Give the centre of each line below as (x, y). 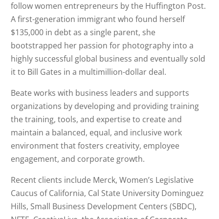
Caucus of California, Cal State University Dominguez (108, 193)
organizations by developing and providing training (105, 106)
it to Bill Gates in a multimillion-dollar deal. (89, 72)
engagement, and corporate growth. (78, 159)
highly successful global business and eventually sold (108, 59)
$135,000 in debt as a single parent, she (83, 32)
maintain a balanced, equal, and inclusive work (97, 132)
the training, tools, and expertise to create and (97, 119)
